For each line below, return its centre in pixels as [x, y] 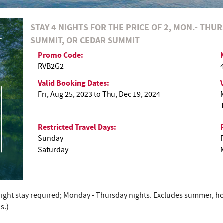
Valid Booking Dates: [74, 83]
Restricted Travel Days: [78, 127]
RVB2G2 [51, 66]
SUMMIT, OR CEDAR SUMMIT [85, 40]
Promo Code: [61, 55]
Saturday [53, 150]
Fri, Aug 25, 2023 [65, 94]
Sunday [50, 138]
